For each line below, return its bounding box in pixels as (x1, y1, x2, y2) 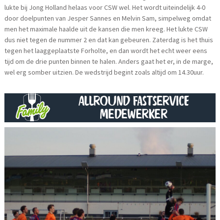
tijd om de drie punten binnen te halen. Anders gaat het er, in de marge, (4, 56, 214, 66)
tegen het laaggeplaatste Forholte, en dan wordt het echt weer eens (4, 46, 208, 55)
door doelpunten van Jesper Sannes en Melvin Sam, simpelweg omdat (4, 13, 212, 23)
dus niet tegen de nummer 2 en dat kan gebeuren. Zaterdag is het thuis (4, 35, 214, 44)
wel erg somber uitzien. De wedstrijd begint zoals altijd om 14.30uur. (4, 67, 204, 77)
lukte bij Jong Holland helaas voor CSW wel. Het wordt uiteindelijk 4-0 (4, 2, 206, 12)
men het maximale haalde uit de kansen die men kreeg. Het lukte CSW (4, 24, 208, 33)
